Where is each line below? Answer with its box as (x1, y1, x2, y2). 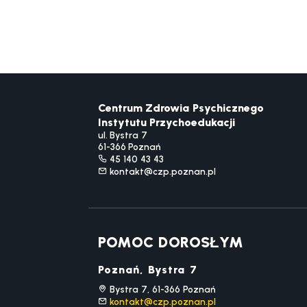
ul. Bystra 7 (97, 130, 148, 140)
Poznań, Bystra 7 (97, 263, 198, 276)
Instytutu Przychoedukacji (97, 116, 236, 129)
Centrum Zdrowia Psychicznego (97, 101, 265, 114)
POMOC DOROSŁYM (97, 233, 244, 251)
